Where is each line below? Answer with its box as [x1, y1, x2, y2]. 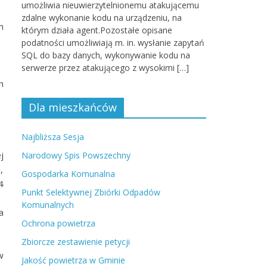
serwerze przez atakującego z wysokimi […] [21, 62, 189, 73]
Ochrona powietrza [21, 218, 95, 229]
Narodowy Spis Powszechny [21, 150, 131, 161]
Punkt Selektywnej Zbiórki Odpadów [21, 187, 160, 198]
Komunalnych [21, 199, 74, 210]
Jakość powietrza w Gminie [21, 254, 125, 266]
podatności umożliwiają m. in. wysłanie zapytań [21, 37, 204, 48]
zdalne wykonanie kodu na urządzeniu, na [21, 12, 182, 23]
